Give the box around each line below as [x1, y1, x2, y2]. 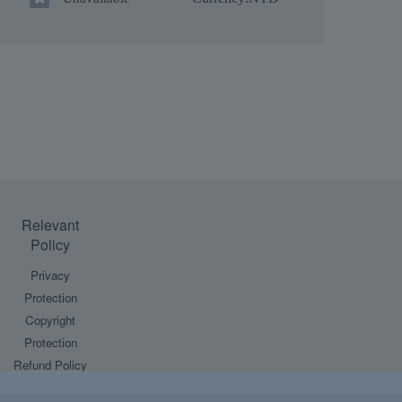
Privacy [31, 267, 70, 284]
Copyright [25, 311, 75, 328]
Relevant [22, 214, 79, 235]
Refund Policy [13, 356, 87, 373]
